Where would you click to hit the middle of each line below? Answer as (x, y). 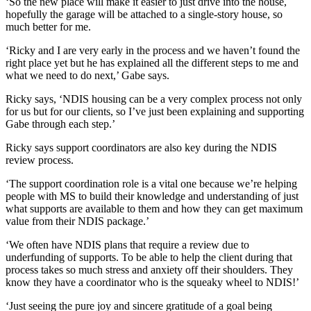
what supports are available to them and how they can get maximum (154, 209)
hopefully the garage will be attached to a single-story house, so (144, 15)
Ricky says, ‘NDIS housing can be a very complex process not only (154, 99)
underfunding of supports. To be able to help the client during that (149, 258)
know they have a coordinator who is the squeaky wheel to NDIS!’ (152, 283)
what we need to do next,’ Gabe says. (87, 76)
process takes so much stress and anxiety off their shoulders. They (149, 270)
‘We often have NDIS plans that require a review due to (127, 245)
